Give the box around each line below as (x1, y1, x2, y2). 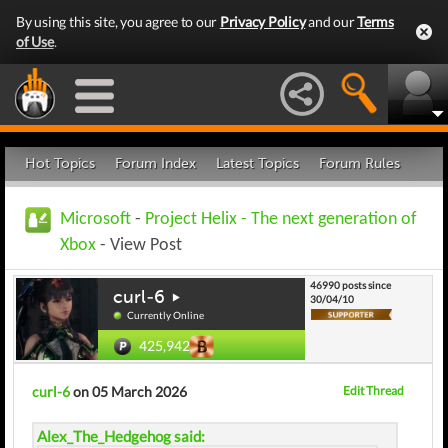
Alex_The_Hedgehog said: (37, 427, 205, 445)
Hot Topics (25, 155, 95, 172)
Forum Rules (319, 155, 400, 172)
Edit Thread (343, 383, 404, 398)
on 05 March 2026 (70, 383, 187, 400)
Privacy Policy (219, 13, 306, 30)
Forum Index (115, 155, 196, 172)
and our (305, 13, 357, 30)
